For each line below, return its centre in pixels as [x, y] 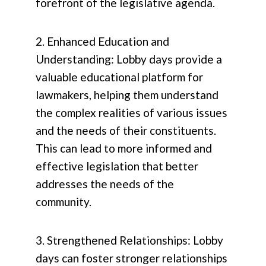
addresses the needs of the [105, 184]
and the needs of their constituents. [126, 131]
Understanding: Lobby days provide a [129, 59]
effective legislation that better [117, 166]
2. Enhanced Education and [102, 42]
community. [64, 202]
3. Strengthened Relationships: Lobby [129, 240]
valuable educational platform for [119, 77]
